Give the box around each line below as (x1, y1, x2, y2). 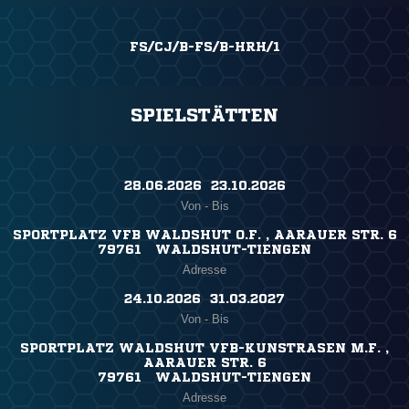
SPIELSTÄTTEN (131, 106, 278, 126)
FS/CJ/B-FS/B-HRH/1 (129, 40, 280, 54)
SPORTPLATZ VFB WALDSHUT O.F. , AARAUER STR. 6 (12, 228, 397, 242)
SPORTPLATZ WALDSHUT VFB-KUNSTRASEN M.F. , (20, 341, 389, 355)
